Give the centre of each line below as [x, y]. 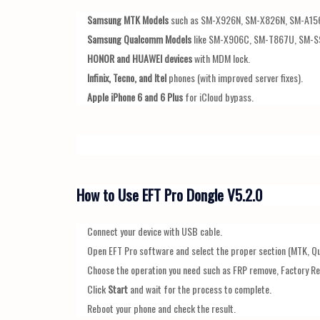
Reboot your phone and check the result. [161, 308]
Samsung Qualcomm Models [139, 39]
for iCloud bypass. [218, 96]
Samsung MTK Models [128, 19]
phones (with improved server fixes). [235, 77]
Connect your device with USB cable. [155, 231]
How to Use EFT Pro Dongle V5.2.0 [169, 194]
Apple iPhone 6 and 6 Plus [135, 96]
